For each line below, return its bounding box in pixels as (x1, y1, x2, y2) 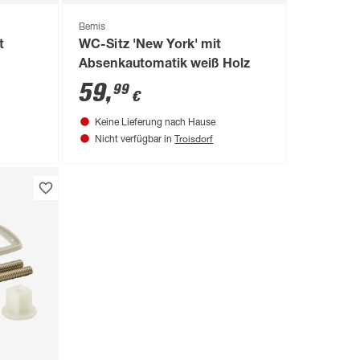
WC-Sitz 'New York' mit (79, 39, 221, 52)
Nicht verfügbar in (95, 134, 175, 145)
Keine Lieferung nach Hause (95, 117, 216, 128)
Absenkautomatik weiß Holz (79, 58, 250, 72)
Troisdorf (174, 131, 214, 145)
